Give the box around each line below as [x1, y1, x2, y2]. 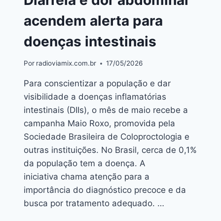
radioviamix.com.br [36, 59, 97, 68]
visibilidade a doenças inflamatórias [24, 92, 166, 102]
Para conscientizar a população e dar [24, 78, 171, 89]
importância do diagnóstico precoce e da [24, 185, 186, 195]
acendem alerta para [24, 12, 163, 29]
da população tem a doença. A [24, 158, 146, 169]
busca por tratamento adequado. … [24, 198, 164, 209]
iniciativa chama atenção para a [24, 172, 149, 182]
